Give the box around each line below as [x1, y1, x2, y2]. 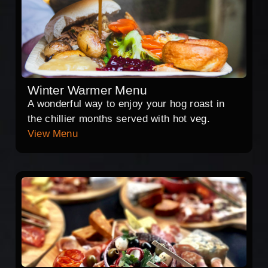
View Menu [28, 128, 78, 140]
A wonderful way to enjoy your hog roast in [28, 98, 225, 110]
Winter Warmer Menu [28, 83, 147, 98]
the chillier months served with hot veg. [28, 113, 210, 125]
